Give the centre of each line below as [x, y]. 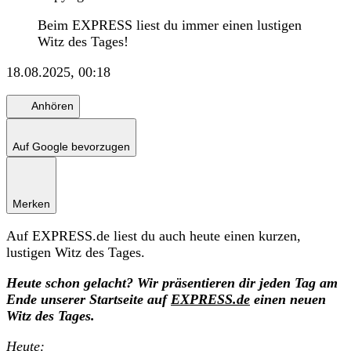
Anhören [52, 106]
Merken [31, 203]
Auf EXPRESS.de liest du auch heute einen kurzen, [154, 235]
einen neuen [288, 299]
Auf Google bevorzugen [71, 146]
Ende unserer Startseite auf [89, 299]
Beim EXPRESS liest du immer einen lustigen [170, 25]
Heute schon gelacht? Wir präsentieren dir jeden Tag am [172, 282]
